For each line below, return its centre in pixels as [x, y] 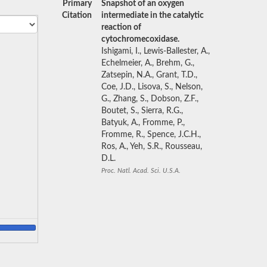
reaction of [121, 27]
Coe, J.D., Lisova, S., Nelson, [152, 87]
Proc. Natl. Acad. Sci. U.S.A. [141, 171]
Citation [77, 15]
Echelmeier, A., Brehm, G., [148, 63]
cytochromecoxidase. [140, 39]
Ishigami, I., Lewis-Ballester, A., [155, 51]
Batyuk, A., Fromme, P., [143, 123]
